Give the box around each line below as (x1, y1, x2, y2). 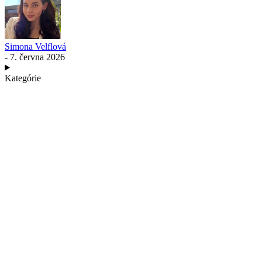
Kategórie (5, 73, 41, 83)
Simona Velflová (5, 41, 66, 51)
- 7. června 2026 (5, 51, 65, 62)
